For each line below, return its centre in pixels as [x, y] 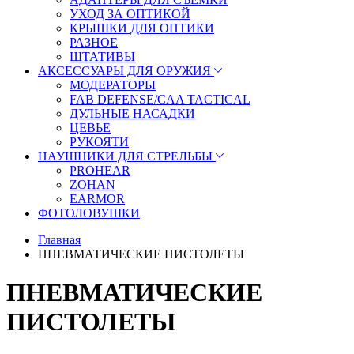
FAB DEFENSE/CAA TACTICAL [160, 99]
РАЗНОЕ [94, 42]
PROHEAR [100, 170]
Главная [59, 240]
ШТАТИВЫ [102, 56]
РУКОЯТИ [99, 142]
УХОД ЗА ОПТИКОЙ [130, 14]
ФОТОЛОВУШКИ [89, 213]
